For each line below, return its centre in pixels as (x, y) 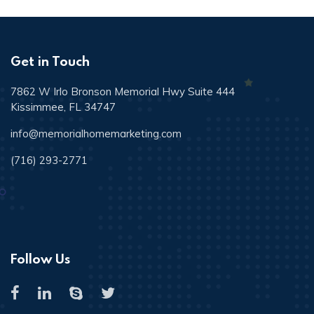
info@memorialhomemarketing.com (96, 134)
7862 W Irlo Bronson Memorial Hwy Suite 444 (123, 91)
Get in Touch (50, 61)
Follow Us (40, 258)
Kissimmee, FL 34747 (63, 107)
